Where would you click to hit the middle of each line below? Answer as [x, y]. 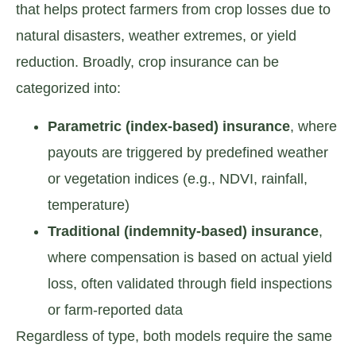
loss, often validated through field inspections [190, 283]
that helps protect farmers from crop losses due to [173, 10]
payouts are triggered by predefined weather [188, 152]
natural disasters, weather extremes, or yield [156, 36]
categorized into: [68, 89]
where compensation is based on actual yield [190, 257]
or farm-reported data [115, 310]
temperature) [89, 205]
